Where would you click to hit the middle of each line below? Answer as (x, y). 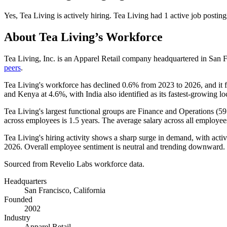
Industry (17, 217)
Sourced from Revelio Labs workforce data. (74, 164)
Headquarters (25, 181)
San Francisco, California (65, 190)
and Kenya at (26, 94)
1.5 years (83, 120)
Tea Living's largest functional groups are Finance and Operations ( (111, 111)
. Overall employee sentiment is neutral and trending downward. (123, 146)
